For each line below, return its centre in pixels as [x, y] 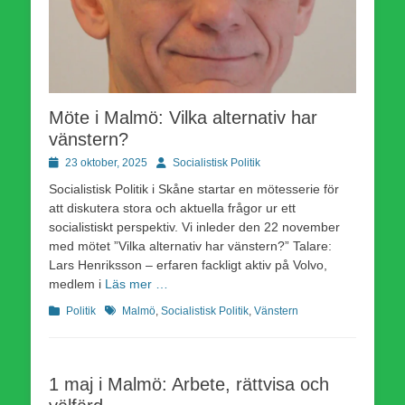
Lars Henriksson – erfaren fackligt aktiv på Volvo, [188, 264]
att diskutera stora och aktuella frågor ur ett [172, 207]
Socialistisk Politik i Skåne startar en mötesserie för [194, 188]
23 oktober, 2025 [106, 162]
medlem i [77, 283]
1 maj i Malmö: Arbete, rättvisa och [189, 384]
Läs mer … [137, 283]
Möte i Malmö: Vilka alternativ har [183, 117]
